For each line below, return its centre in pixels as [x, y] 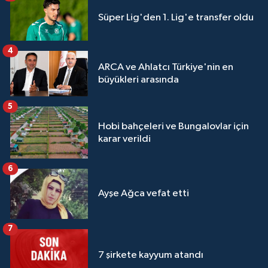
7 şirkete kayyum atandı [151, 255]
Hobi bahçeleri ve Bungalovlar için [173, 126]
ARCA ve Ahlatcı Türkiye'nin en [166, 68]
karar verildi [124, 139]
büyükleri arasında [138, 80]
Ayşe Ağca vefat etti [144, 194]
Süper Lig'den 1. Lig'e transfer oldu [176, 18]
